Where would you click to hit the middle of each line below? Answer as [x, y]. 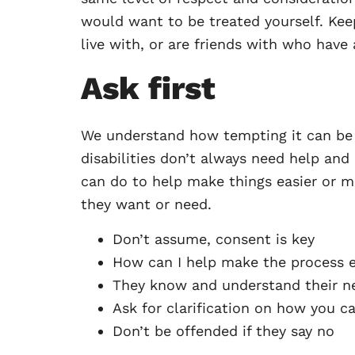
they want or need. [146, 204]
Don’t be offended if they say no [223, 330]
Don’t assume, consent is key [214, 239]
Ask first [148, 89]
